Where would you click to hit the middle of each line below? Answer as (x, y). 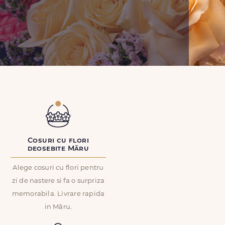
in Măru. (58, 207)
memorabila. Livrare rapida (58, 194)
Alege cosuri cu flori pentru (58, 168)
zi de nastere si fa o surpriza (58, 181)
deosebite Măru (58, 149)
